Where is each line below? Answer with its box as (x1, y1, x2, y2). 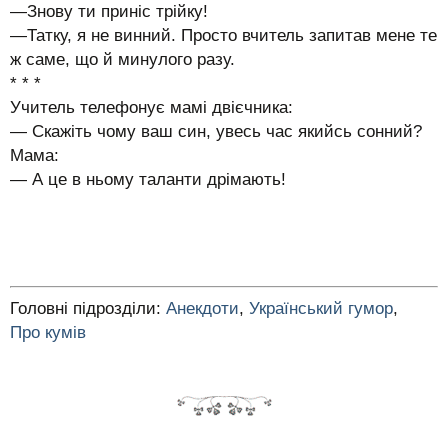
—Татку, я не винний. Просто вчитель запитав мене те (10, 25, 437, 45)
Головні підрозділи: (10, 298, 166, 318)
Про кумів (10, 322, 86, 342)
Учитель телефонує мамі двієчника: (10, 97, 293, 117)
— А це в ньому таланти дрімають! (10, 169, 286, 189)
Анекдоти (166, 298, 239, 318)
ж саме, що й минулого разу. (10, 49, 235, 69)
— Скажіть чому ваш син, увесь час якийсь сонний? (10, 121, 422, 141)
